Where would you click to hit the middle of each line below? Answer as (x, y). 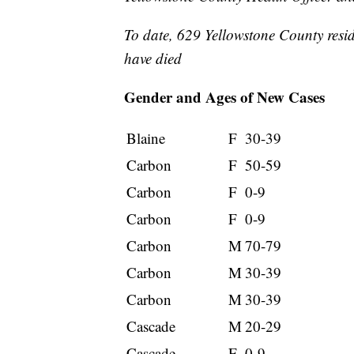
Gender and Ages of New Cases (224, 96)
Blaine (146, 137)
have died (153, 58)
